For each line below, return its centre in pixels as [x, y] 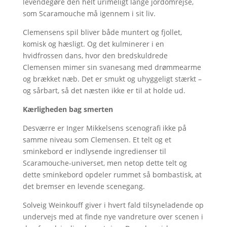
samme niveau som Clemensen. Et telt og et [97, 140]
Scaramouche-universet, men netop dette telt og [105, 163]
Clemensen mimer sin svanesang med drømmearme [112, 67]
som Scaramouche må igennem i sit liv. [89, 14]
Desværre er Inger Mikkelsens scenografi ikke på [104, 128]
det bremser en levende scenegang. [84, 186]
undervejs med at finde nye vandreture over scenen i [113, 217]
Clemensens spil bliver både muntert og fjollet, [102, 32]
